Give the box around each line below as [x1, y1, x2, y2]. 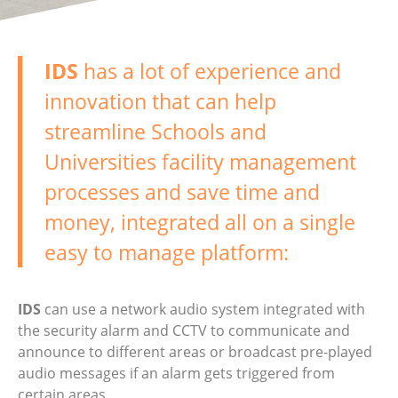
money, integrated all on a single [44, 208, 355, 237]
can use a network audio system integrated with [41, 298, 365, 319]
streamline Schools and [44, 117, 267, 147]
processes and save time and [44, 178, 320, 207]
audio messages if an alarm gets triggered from [18, 362, 335, 383]
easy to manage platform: [44, 238, 289, 267]
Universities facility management [44, 147, 356, 177]
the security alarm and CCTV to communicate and [18, 320, 350, 340]
